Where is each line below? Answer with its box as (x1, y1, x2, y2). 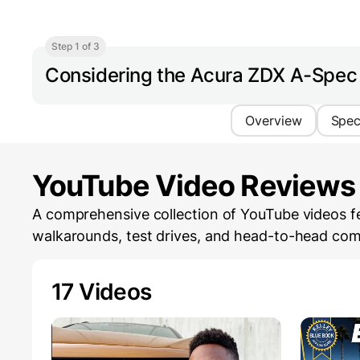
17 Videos (51, 278, 152, 306)
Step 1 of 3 (51, 40, 100, 53)
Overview (245, 112, 302, 129)
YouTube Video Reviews (32, 168, 356, 204)
